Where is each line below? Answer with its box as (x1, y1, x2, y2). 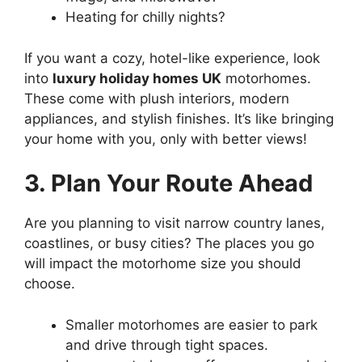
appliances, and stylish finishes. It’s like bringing (24, 110, 334, 127)
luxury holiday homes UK (53, 69, 221, 86)
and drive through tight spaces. (65, 336, 268, 353)
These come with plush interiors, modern (24, 90, 289, 107)
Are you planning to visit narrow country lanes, (24, 215, 325, 231)
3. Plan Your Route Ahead (24, 169, 313, 197)
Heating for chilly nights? (65, 9, 225, 25)
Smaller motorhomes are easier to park (65, 316, 318, 333)
